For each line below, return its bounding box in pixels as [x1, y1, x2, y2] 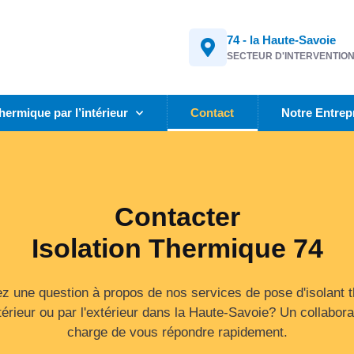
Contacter [114, 201, 240, 232]
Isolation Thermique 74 [31, 233, 323, 263]
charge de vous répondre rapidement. [66, 325, 288, 340]
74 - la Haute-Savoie [226, 33, 336, 47]
